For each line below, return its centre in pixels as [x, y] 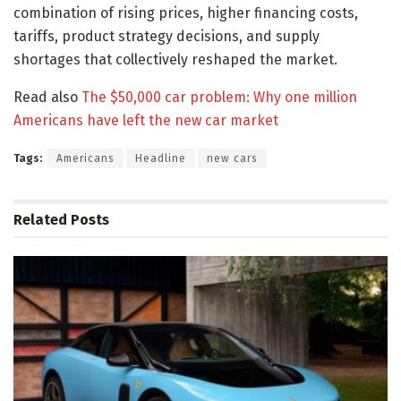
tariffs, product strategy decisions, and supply [166, 36]
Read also [47, 97]
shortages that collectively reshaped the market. [175, 59]
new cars [232, 158]
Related [40, 219]
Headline [161, 158]
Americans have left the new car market [146, 120]
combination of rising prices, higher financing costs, [186, 13]
